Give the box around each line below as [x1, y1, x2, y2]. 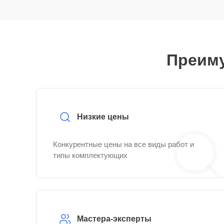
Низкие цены [77, 112, 129, 121]
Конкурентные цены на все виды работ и [53, 140, 194, 148]
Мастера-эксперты [77, 214, 151, 223]
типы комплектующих [53, 151, 127, 159]
